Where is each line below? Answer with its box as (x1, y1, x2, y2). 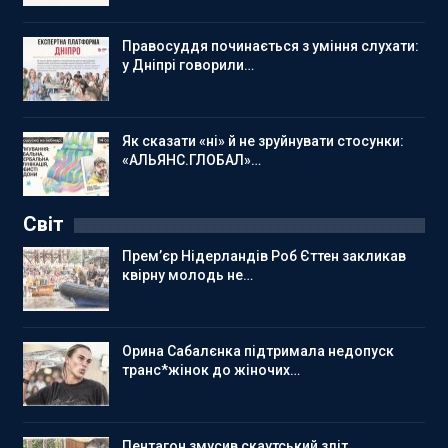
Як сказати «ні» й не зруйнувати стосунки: (122, 132, 404, 149)
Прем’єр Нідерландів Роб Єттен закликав (122, 248, 406, 265)
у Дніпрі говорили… (122, 57, 254, 74)
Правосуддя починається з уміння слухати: (122, 38, 419, 55)
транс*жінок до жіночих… (122, 361, 300, 378)
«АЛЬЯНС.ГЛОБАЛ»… (122, 151, 261, 168)
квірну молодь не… (122, 267, 253, 284)
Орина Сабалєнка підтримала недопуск (122, 342, 394, 359)
